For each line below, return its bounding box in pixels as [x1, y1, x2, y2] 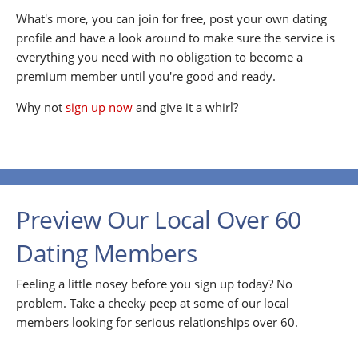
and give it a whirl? [133, 99, 238, 116]
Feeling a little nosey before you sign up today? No [16, 276, 292, 292]
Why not [16, 99, 66, 116]
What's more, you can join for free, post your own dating [16, 10, 327, 27]
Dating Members [16, 237, 197, 270]
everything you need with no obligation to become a [16, 49, 303, 66]
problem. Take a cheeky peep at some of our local [16, 295, 289, 312]
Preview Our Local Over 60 [16, 203, 301, 237]
